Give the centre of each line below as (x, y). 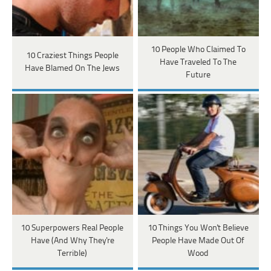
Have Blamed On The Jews (73, 69)
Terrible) (73, 253)
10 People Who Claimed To (198, 50)
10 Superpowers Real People (73, 228)
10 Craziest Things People (72, 56)
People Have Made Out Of (198, 241)
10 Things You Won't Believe (198, 228)
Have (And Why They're (72, 241)
